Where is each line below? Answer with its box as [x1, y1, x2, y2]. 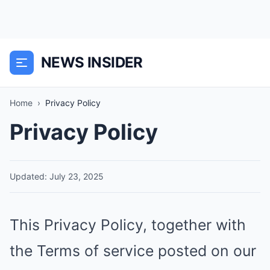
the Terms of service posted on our [10, 242, 256, 260]
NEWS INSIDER [41, 54, 143, 71]
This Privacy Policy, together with [10, 216, 246, 234]
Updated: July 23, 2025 [10, 171, 104, 181]
